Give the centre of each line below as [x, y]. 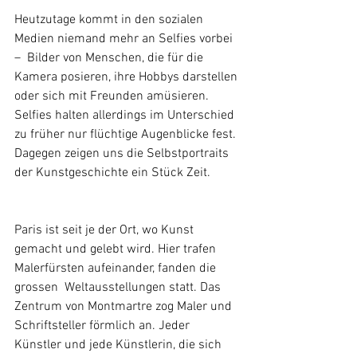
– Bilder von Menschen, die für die [110, 58]
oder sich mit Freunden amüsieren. [113, 96]
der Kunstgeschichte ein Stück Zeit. [112, 173]
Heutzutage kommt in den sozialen [110, 20]
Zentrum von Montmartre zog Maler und [125, 306]
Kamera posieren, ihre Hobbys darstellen [127, 77]
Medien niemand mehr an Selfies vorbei [125, 39]
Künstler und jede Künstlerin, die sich [120, 345]
